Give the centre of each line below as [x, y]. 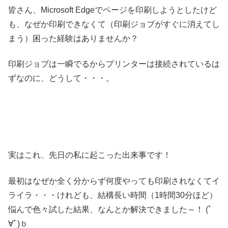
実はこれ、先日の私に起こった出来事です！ [91, 155]
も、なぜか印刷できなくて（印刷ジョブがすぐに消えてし [114, 24]
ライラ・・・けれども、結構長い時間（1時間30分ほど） [113, 195]
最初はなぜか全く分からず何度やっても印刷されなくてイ [114, 181]
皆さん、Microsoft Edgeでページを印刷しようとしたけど [112, 10]
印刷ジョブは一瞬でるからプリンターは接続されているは [114, 64]
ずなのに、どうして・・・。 [61, 78]
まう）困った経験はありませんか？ [73, 38]
